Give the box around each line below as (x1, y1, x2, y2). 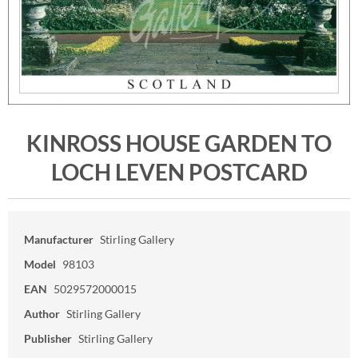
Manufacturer (24, 233, 93, 247)
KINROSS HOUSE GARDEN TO (26, 129, 332, 157)
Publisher (24, 332, 72, 346)
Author (24, 307, 60, 321)
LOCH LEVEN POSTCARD (50, 158, 308, 186)
